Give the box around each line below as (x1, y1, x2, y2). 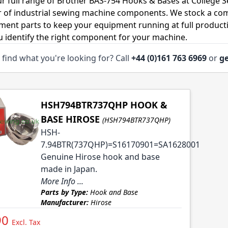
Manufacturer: (40, 197, 89, 208)
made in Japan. (40, 163, 97, 175)
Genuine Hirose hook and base (40, 151, 160, 163)
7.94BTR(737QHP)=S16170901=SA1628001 (40, 139, 200, 151)
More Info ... (40, 176, 83, 187)
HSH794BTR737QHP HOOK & (40, 99, 167, 111)
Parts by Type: (40, 187, 88, 197)
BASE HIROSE (40, 113, 100, 126)
